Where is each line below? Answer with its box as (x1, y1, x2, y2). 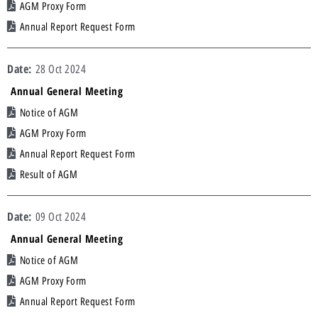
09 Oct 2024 (35, 210, 86, 224)
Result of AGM (19, 168, 77, 182)
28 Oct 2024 (35, 62, 86, 77)
